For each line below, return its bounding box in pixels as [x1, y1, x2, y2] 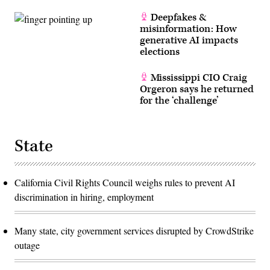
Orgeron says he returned [140, 83, 254, 96]
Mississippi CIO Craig [148, 71, 247, 85]
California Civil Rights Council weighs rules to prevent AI [14, 176, 235, 189]
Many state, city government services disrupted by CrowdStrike [14, 224, 254, 237]
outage [14, 239, 40, 252]
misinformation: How [140, 22, 237, 36]
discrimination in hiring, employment [14, 190, 154, 204]
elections [140, 45, 180, 59]
